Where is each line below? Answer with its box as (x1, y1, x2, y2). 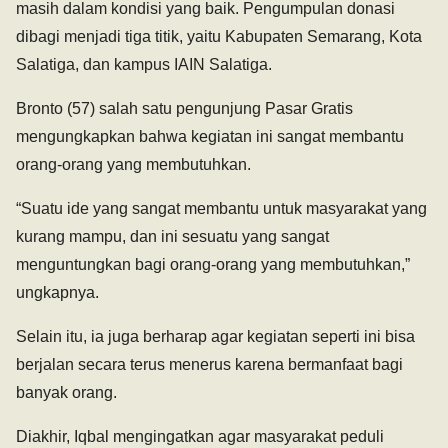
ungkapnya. (16, 284, 99, 302)
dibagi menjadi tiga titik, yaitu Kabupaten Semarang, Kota (16, 28, 422, 46)
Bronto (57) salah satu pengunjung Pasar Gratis (16, 100, 353, 118)
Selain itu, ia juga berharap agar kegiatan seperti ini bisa (16, 328, 415, 346)
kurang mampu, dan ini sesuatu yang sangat (16, 228, 329, 246)
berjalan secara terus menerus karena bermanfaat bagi (16, 356, 403, 374)
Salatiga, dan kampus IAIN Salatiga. (16, 56, 272, 74)
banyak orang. (16, 384, 117, 402)
